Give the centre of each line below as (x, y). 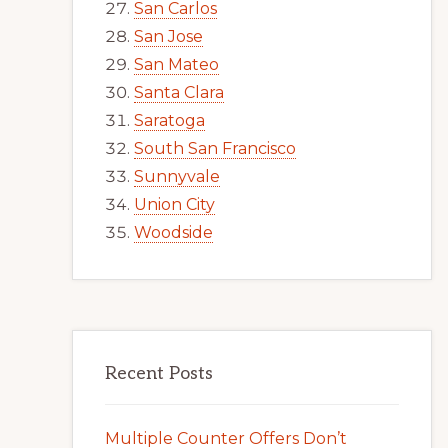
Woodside (173, 232)
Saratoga (169, 120)
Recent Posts (159, 373)
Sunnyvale (177, 176)
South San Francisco (215, 148)
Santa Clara (179, 92)
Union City (174, 204)
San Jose (168, 36)
